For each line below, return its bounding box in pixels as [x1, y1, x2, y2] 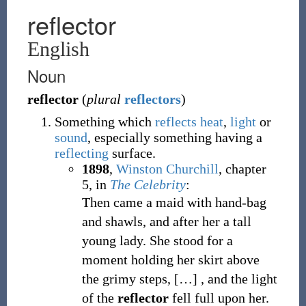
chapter [225, 161, 266, 176]
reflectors [124, 92, 181, 107]
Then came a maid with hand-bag [81, 195, 266, 210]
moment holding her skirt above [81, 252, 260, 267]
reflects [154, 114, 197, 129]
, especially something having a [87, 130, 262, 145]
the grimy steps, [81, 271, 171, 286]
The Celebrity [109, 177, 186, 192]
